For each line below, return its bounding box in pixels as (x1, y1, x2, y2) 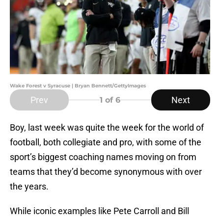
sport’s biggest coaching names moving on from (10, 152, 196, 163)
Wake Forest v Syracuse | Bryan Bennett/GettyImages (10, 82, 146, 89)
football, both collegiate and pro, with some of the (10, 137, 201, 148)
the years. (10, 181, 49, 192)
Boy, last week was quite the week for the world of (10, 122, 204, 133)
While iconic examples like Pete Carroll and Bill (10, 206, 189, 217)
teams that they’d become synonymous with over (10, 166, 202, 177)
